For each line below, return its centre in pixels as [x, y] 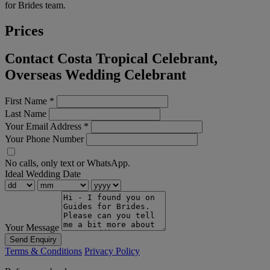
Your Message [32, 228]
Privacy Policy [112, 251]
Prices [24, 30]
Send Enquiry [33, 240]
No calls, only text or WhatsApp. [67, 163]
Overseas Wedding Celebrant [96, 75]
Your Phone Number [44, 139]
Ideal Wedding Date [43, 174]
